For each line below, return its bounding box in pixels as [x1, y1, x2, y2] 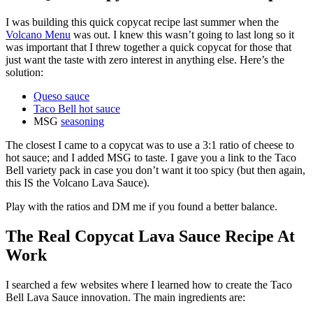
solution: [6, 66, 43, 79]
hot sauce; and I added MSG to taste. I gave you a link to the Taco [6, 152, 296, 164]
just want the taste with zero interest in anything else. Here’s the [6, 54, 284, 66]
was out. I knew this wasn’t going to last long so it [71, 29, 294, 41]
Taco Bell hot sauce [34, 103, 120, 115]
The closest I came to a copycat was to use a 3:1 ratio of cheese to [6, 139, 294, 152]
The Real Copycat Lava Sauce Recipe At [6, 226, 295, 245]
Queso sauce [34, 90, 89, 103]
